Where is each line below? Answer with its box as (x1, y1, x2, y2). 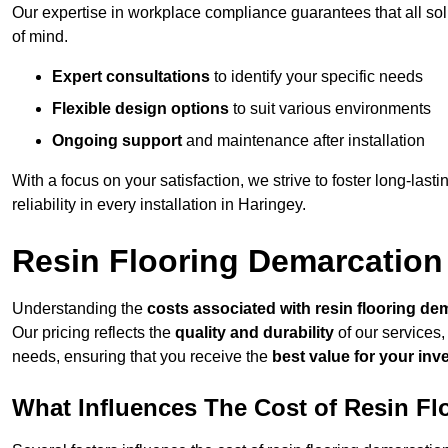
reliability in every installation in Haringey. (12, 196, 306, 214)
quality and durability (175, 324, 334, 342)
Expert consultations (52, 68, 210, 86)
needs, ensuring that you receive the (12, 348, 272, 366)
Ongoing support (52, 132, 182, 150)
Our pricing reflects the (12, 324, 175, 342)
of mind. (12, 28, 68, 46)
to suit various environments (229, 100, 431, 118)
